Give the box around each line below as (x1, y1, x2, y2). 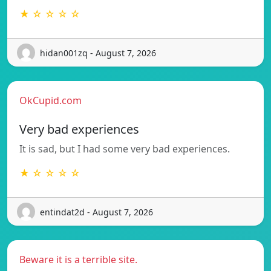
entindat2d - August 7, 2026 (40, 206, 153, 218)
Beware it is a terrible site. (19, 253, 137, 267)
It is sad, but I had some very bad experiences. (19, 142, 230, 156)
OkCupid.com (19, 94, 82, 108)
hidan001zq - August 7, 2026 (40, 47, 156, 59)
